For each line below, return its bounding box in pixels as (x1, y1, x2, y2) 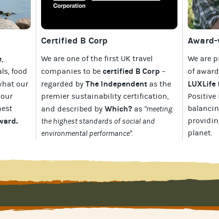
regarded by (41, 79, 86, 88)
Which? (105, 104, 132, 113)
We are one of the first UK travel (41, 54, 153, 63)
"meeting (144, 104, 172, 113)
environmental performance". (41, 129, 133, 138)
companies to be (41, 66, 103, 76)
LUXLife (188, 79, 216, 88)
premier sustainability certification (41, 91, 167, 101)
